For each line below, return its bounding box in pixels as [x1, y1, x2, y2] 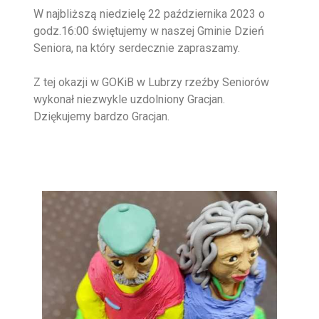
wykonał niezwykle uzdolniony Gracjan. [33, 93, 226, 107]
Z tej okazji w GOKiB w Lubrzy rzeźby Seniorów [33, 75, 270, 90]
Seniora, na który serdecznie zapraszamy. [33, 41, 241, 56]
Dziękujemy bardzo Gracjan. [33, 110, 170, 124]
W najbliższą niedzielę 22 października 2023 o [33, 7, 266, 21]
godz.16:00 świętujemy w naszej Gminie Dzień [33, 24, 265, 38]
